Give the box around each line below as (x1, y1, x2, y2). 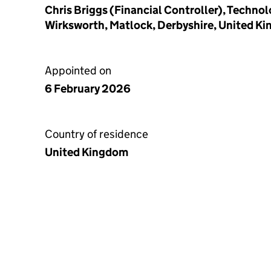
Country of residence (45, 127, 148, 141)
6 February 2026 (45, 82, 131, 96)
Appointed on (45, 64, 111, 77)
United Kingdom (45, 145, 128, 159)
